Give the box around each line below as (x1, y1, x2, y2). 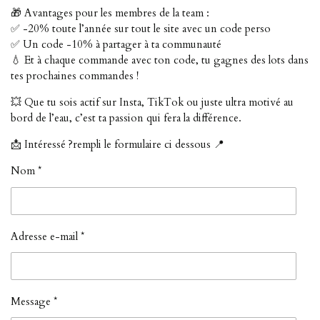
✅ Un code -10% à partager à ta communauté (11, 37, 221, 52)
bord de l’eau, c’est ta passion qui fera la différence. (11, 111, 241, 126)
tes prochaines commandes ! (11, 69, 139, 84)
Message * (11, 294, 57, 309)
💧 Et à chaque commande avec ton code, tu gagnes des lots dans (11, 53, 309, 68)
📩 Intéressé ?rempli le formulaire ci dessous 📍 (11, 137, 224, 152)
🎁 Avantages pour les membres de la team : (11, 6, 209, 21)
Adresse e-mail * (11, 229, 84, 244)
